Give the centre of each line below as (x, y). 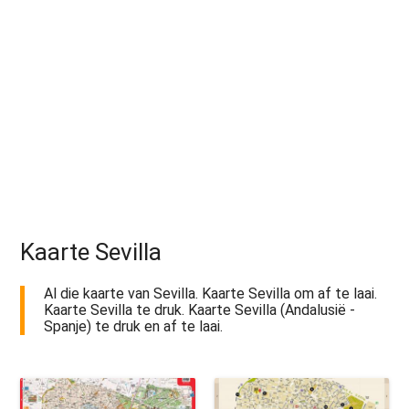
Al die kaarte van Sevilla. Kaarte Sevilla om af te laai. (211, 294)
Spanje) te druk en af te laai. (134, 327)
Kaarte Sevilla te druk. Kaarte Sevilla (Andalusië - (200, 310)
